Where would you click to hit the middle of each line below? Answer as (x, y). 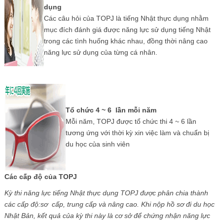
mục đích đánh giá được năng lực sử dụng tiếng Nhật (127, 29)
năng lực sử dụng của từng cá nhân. (100, 52)
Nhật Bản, (21, 215)
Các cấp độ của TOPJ (40, 176)
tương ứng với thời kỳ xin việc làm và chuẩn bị (137, 132)
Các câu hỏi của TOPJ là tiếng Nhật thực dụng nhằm (126, 18)
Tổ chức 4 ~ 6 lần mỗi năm (111, 110)
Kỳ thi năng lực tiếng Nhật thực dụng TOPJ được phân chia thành (106, 193)
